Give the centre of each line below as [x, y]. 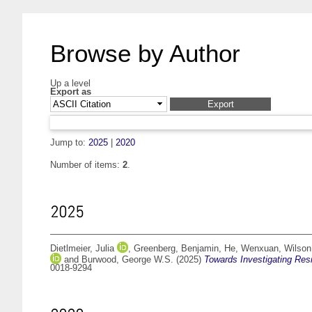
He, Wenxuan [251, 249]
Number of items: [86, 165]
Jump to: [69, 143]
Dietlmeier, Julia [82, 249]
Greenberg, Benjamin [176, 249]
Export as [71, 92]
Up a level [70, 83]
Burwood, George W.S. [127, 260]
